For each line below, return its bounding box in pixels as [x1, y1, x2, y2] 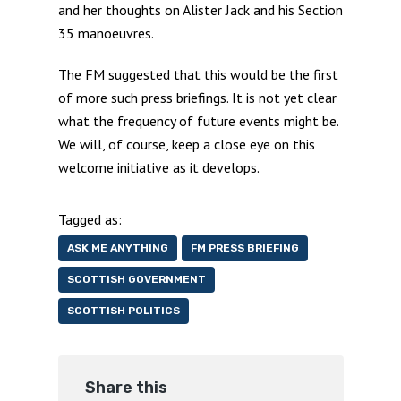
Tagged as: [57, 210, 122, 228]
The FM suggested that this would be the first [57, 64, 338, 83]
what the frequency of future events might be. [57, 111, 338, 130]
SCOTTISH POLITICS [66, 303, 180, 317]
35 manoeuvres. [57, 23, 154, 42]
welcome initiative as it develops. [57, 158, 260, 176]
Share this [84, 377, 167, 397]
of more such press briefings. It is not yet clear [57, 88, 337, 107]
